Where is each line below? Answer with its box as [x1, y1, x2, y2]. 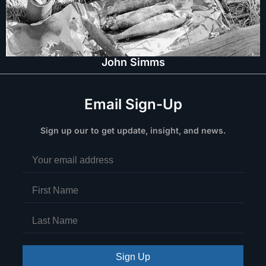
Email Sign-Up [84, 95, 182, 113]
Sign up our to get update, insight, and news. [40, 125, 226, 135]
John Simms [101, 55, 165, 68]
